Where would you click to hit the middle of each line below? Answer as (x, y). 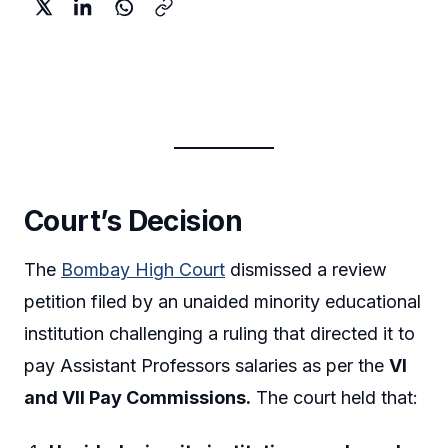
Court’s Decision (133, 220)
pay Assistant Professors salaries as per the (206, 366)
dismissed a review (306, 270)
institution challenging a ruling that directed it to (219, 334)
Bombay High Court (143, 270)
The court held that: (334, 398)
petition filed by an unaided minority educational (222, 302)
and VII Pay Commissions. (137, 398)
